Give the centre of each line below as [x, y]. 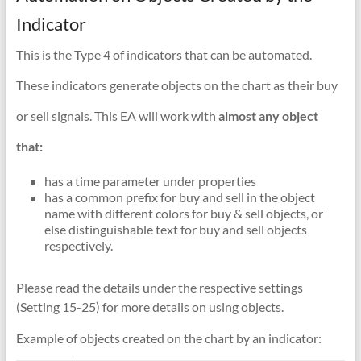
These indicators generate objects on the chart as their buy [176, 85]
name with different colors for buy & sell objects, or [183, 214]
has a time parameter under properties [150, 181]
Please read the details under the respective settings [159, 288]
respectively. [78, 246]
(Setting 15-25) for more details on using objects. [149, 307]
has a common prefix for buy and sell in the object [179, 197]
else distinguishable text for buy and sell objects [175, 230]
